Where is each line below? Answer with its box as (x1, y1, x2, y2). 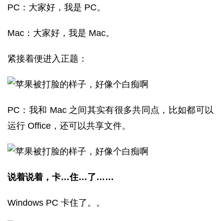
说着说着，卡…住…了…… (7, 172, 114, 182)
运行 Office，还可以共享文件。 (7, 121, 131, 131)
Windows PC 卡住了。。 (7, 198, 105, 208)
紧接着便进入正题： (7, 54, 87, 64)
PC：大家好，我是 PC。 (7, 2, 106, 12)
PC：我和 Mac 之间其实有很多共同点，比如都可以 (7, 105, 214, 115)
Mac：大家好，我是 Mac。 (7, 28, 114, 38)
